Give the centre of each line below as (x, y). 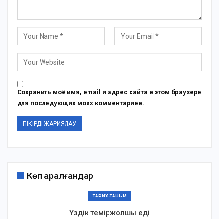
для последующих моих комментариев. (81, 103)
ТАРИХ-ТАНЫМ (109, 196)
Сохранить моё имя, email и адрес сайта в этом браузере (109, 92)
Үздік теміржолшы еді (109, 212)
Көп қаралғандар (60, 175)
